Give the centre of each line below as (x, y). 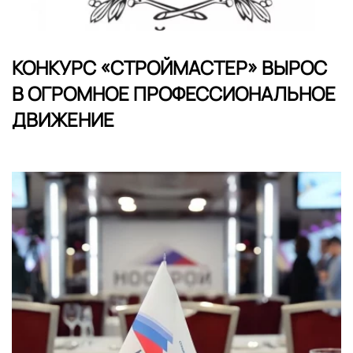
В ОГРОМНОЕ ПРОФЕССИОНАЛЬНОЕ (174, 94)
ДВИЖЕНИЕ (63, 120)
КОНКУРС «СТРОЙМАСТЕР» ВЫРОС (169, 68)
